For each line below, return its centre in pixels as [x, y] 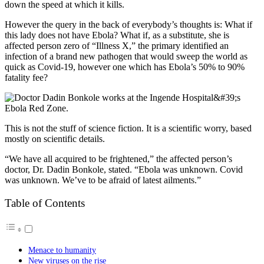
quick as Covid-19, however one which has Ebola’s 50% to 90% [125, 67]
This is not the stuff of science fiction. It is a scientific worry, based [128, 128]
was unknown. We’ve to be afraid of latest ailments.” [103, 180]
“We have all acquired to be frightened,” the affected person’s [118, 159]
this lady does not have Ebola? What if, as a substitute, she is [117, 35]
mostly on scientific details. [55, 138]
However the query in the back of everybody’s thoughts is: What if [128, 24]
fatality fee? [26, 77]
